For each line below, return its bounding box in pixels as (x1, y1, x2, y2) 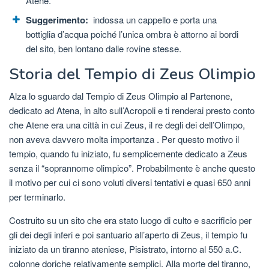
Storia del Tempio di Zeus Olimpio (9, 63, 256, 85)
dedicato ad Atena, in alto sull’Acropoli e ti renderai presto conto (9, 103, 255, 116)
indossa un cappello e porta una (91, 13, 217, 26)
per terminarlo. (9, 190, 65, 203)
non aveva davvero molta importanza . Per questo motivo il (9, 132, 239, 145)
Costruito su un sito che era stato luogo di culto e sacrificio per (9, 213, 252, 226)
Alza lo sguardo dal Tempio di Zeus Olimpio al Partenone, (9, 89, 232, 102)
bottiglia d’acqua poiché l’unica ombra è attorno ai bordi (26, 28, 238, 41)
